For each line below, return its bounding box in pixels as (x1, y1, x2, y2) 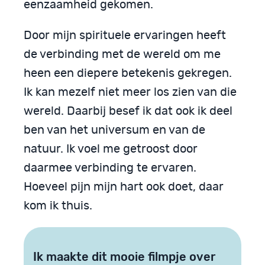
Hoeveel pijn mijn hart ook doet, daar (24, 181, 224, 193)
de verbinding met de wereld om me (24, 49, 221, 61)
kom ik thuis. (24, 200, 92, 212)
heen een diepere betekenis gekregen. (24, 67, 232, 80)
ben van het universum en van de (24, 124, 205, 137)
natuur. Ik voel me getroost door (24, 143, 198, 156)
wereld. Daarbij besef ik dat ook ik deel (24, 105, 232, 118)
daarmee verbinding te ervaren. (24, 162, 196, 174)
